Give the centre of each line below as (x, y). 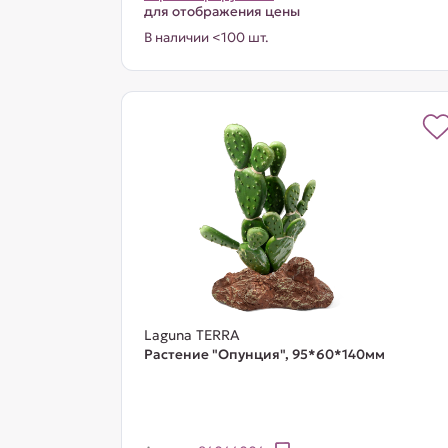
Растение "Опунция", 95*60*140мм (264, 354)
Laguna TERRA (191, 335)
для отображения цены (221, 11)
